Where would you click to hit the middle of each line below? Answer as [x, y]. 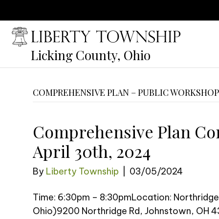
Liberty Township [83, 171]
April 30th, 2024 [92, 151]
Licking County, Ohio [91, 55]
